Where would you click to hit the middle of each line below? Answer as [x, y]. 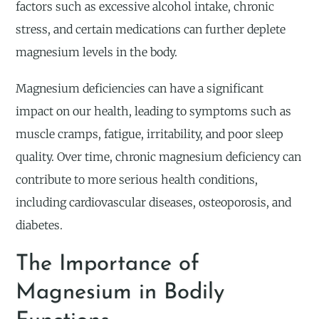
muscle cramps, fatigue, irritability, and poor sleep [150, 134]
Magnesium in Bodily [120, 293]
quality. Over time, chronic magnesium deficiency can [159, 157]
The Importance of [108, 264]
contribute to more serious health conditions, [137, 180]
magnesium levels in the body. [97, 52]
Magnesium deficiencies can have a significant [140, 89]
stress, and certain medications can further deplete [151, 30]
